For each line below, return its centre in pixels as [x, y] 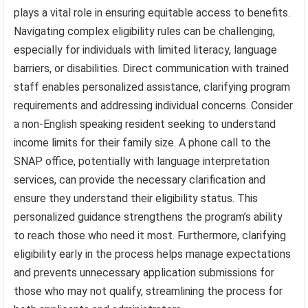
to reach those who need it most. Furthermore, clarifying [150, 236]
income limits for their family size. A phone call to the [143, 143]
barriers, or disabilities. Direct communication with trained [152, 69]
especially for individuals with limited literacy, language [146, 50]
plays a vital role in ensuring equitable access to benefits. [152, 13]
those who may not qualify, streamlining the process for [148, 291]
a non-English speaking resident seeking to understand [145, 124]
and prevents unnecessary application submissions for [144, 273]
